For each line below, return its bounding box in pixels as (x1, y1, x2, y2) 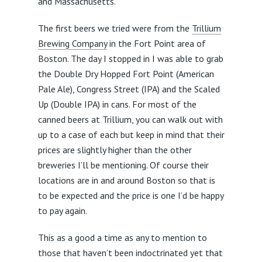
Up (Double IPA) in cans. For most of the (37, 98, 196, 111)
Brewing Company (37, 37, 107, 50)
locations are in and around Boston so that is (37, 174, 215, 187)
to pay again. (37, 205, 87, 217)
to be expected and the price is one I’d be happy (37, 189, 223, 202)
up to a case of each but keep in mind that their (37, 129, 225, 141)
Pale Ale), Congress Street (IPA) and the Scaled (37, 83, 220, 95)
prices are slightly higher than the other (37, 144, 192, 156)
